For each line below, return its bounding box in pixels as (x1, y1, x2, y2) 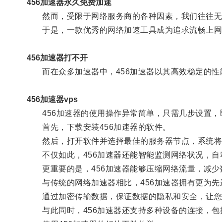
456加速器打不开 (26, 53, 88, 62)
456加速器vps (26, 95, 78, 104)
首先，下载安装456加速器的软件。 (26, 122, 171, 131)
